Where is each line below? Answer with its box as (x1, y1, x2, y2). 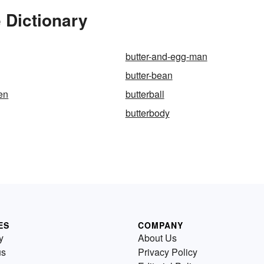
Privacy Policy (138, 245, 197, 259)
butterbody (125, 106, 170, 120)
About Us (138, 231, 177, 245)
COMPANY (138, 219, 183, 232)
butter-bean (125, 68, 173, 82)
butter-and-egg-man (125, 49, 207, 64)
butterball (125, 87, 164, 101)
